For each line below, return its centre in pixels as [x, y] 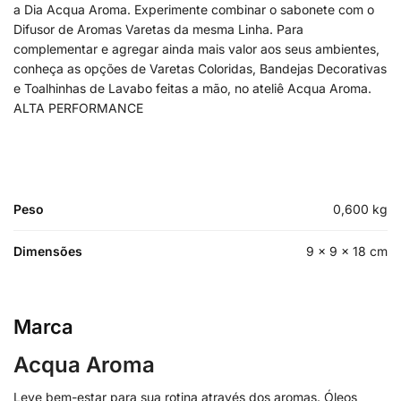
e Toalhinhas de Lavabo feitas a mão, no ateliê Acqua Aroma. [192, 88]
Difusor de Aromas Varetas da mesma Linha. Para [158, 29]
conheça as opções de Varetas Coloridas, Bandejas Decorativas [200, 68]
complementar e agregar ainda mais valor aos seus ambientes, [196, 48]
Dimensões [48, 251]
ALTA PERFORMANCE [78, 107]
